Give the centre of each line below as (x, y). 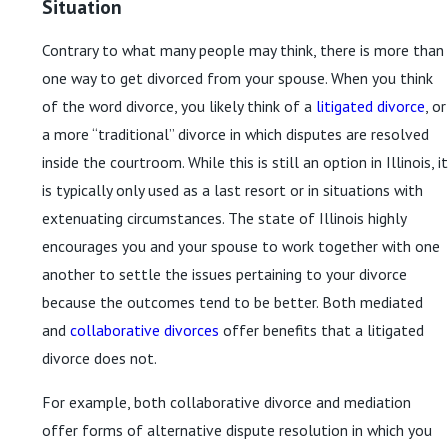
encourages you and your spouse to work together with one (241, 246)
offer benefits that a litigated (321, 330)
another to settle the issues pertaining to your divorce (224, 274)
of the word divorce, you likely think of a (179, 106)
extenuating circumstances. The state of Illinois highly (224, 218)
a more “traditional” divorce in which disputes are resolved (235, 134)
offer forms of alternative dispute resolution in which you (237, 429)
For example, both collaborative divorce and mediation (226, 401)
